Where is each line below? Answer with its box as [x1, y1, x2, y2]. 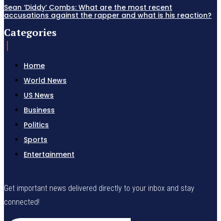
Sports [24, 135, 47, 145]
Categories [4, 26, 57, 39]
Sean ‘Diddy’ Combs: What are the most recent [4, 2, 172, 13]
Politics [24, 120, 49, 130]
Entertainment [24, 149, 74, 160]
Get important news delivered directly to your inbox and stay [4, 184, 194, 193]
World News [24, 75, 67, 86]
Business [24, 105, 55, 115]
